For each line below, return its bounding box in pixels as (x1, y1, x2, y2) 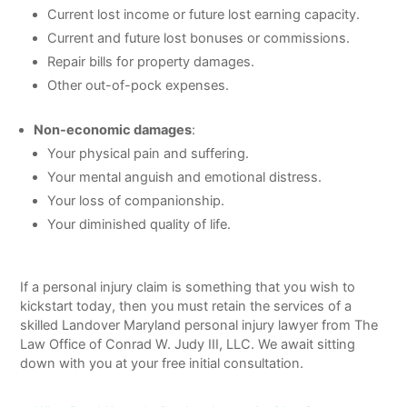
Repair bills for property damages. (46, 53, 254, 70)
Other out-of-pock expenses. (46, 76, 229, 94)
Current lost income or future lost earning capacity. (46, 5, 360, 23)
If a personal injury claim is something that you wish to (20, 278, 356, 295)
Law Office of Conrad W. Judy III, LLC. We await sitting (20, 335, 356, 352)
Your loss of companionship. (46, 192, 224, 209)
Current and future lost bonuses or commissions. (46, 29, 350, 46)
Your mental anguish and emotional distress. (46, 168, 322, 185)
